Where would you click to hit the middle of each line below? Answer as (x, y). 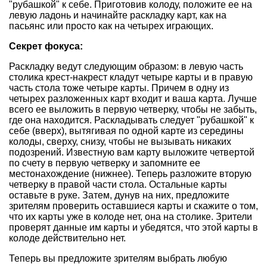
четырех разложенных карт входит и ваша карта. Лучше (133, 99)
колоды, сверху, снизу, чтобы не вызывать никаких (120, 142)
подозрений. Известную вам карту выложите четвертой (132, 152)
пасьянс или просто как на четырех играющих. (111, 26)
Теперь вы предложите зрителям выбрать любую (118, 258)
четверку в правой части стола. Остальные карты (118, 184)
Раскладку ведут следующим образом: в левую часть (126, 66)
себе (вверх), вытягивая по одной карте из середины (126, 131)
